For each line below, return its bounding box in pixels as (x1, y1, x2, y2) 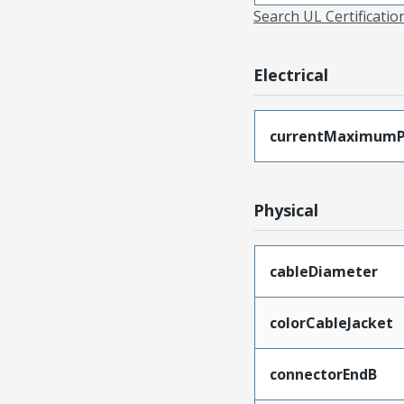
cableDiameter (269, 262, 378, 281)
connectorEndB (269, 364, 377, 384)
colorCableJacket (269, 313, 393, 333)
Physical (253, 199, 319, 221)
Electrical (253, 64, 329, 86)
